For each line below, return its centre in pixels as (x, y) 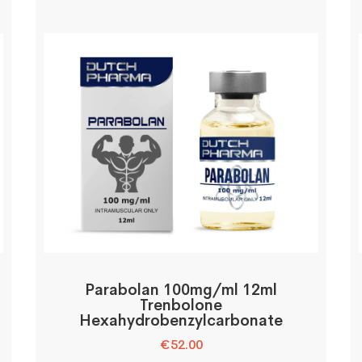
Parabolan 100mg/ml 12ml (181, 290)
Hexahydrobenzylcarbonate (181, 321)
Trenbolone (181, 305)
